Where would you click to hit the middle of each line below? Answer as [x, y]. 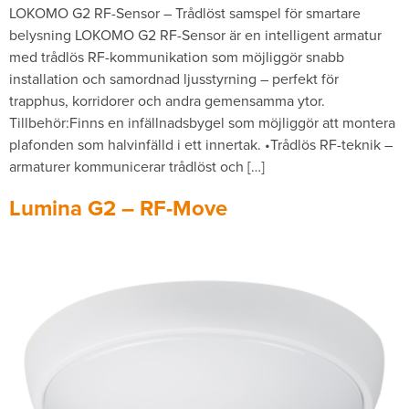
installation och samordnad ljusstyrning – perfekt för [174, 79]
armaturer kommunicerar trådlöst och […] [137, 166]
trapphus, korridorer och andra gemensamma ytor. [167, 100]
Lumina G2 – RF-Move [118, 208]
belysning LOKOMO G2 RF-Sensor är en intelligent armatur [195, 35]
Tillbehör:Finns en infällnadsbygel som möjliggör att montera [202, 122]
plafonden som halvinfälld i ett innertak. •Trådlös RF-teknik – [201, 144]
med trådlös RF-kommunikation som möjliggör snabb [177, 57]
